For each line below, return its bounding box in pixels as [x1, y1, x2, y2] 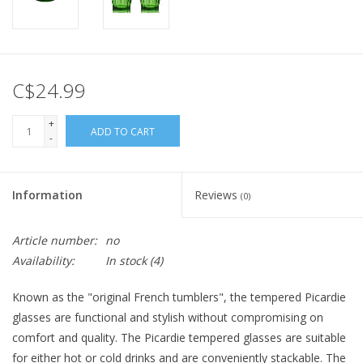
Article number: [12, 233, 97, 249]
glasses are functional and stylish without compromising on [12, 310, 323, 326]
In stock [105, 253, 147, 269]
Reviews [194, 187, 241, 203]
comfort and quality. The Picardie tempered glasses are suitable [12, 330, 346, 346]
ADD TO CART [91, 125, 155, 139]
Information [12, 187, 83, 203]
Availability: [12, 253, 75, 269]
